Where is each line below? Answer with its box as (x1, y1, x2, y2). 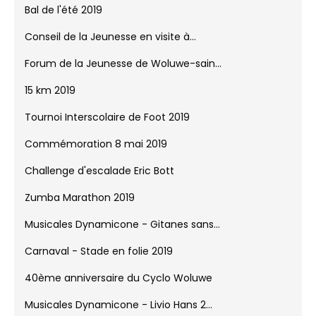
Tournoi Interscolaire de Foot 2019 (25, 119, 190, 133)
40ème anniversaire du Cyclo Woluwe (25, 279, 212, 294)
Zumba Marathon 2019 (25, 199, 135, 214)
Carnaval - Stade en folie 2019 (25, 253, 173, 267)
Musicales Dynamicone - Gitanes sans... (25, 226, 220, 241)
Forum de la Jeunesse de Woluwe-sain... (25, 65, 221, 80)
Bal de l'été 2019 (25, 11, 102, 26)
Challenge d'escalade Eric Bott (25, 172, 174, 187)
